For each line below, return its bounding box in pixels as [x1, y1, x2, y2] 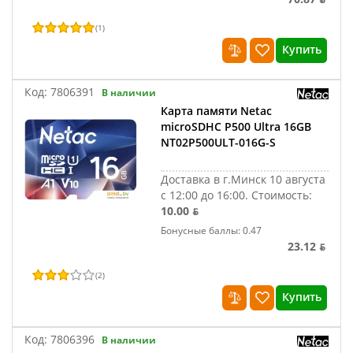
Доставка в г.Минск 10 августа [161, 172, 326, 187]
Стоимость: [251, 188, 313, 203]
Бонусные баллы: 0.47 [161, 224, 262, 237]
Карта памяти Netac [161, 103, 273, 118]
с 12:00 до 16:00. [161, 188, 252, 203]
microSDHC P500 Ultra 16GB [161, 119, 312, 134]
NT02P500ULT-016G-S [161, 135, 277, 150]
